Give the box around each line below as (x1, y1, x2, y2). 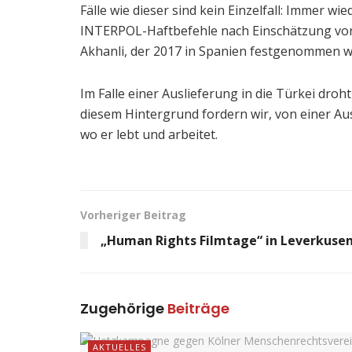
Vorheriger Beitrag (80, 207, 186, 222)
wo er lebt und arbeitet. (80, 125, 218, 143)
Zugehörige (80, 298, 167, 318)
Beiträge (167, 298, 229, 318)
